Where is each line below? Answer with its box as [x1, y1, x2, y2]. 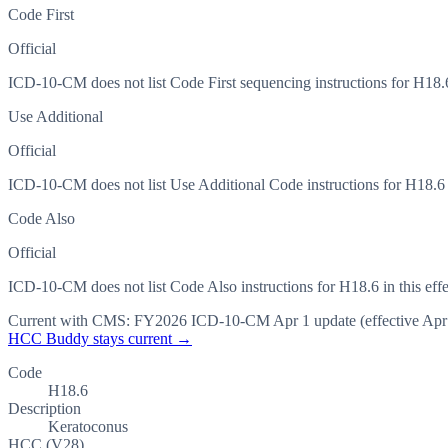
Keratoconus [48, 418, 128, 436]
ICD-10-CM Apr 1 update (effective [187, 312, 419, 330]
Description [8, 400, 81, 418]
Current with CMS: [8, 312, 134, 330]
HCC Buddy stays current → [8, 330, 192, 348]
